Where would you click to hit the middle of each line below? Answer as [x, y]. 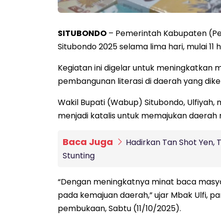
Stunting [79, 156]
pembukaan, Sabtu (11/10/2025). [119, 209]
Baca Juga [89, 142]
